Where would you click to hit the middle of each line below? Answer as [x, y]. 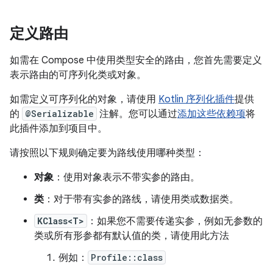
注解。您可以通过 [137, 114]
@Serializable [59, 114]
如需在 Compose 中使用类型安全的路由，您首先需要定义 [136, 60]
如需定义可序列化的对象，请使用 [84, 99]
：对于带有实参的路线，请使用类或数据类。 [141, 199]
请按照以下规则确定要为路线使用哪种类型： [107, 153]
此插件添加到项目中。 [58, 129]
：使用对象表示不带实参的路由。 [127, 177]
